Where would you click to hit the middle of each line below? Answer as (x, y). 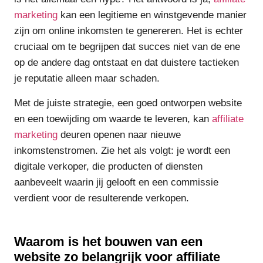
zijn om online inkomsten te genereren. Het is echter (129, 31)
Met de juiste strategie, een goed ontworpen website (128, 103)
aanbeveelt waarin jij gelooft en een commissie (116, 182)
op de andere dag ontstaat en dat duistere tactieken (127, 63)
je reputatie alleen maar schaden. (87, 79)
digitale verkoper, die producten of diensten (108, 166)
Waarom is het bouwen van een (108, 241)
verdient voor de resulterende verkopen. (102, 198)
